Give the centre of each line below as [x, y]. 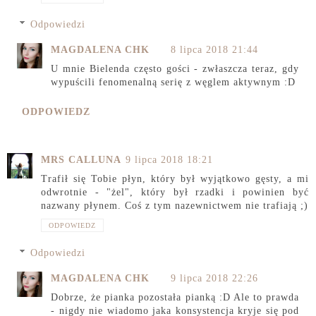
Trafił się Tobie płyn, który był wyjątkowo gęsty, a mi [175, 179]
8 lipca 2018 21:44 [214, 49]
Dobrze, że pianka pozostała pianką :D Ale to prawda [175, 297]
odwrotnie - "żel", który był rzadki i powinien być [175, 193]
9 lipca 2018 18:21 [169, 160]
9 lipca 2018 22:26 [214, 278]
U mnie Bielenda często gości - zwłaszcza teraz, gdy [175, 68]
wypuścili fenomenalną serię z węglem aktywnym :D [173, 82]
